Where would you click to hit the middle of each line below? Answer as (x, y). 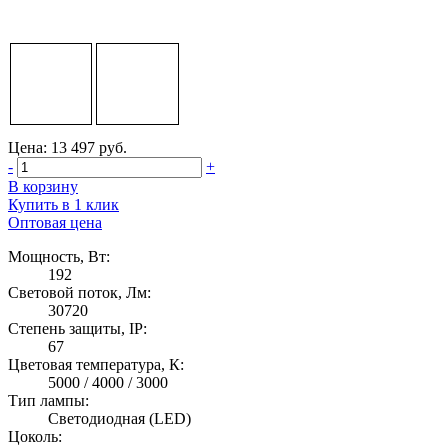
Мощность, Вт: (59, 257)
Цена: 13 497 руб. (67, 148)
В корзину (43, 187)
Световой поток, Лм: (79, 293)
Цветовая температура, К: (96, 365)
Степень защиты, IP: (77, 329)
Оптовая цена (55, 223)
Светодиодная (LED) (119, 419)
